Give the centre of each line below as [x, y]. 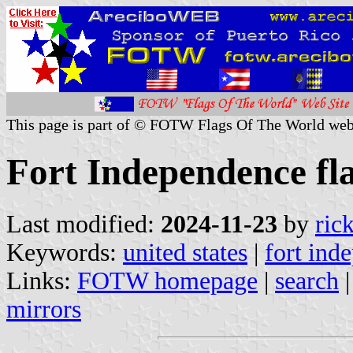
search [307, 281]
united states [185, 252]
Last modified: [84, 224]
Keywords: [65, 252]
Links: [42, 281]
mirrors [44, 309]
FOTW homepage [167, 281]
